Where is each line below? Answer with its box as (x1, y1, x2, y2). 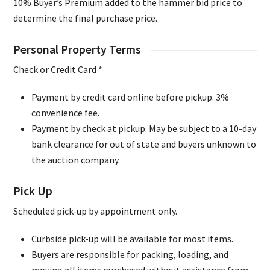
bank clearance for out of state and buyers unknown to (31, 138, 257, 151)
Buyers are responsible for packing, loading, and (31, 248, 229, 261)
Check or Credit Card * (13, 63, 103, 76)
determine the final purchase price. (13, 12, 158, 25)
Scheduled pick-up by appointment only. (13, 205, 178, 218)
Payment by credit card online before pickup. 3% (31, 91, 230, 104)
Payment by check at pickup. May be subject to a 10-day (31, 122, 257, 135)
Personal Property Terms (13, 42, 142, 57)
